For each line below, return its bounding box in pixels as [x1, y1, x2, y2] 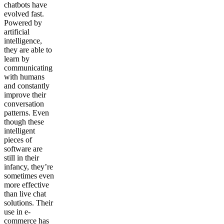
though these [4, 117, 44, 126]
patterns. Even [4, 108, 49, 117]
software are [4, 144, 42, 153]
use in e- [4, 207, 30, 216]
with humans [4, 72, 44, 81]
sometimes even [4, 171, 54, 180]
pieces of [4, 135, 32, 144]
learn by [4, 54, 29, 63]
